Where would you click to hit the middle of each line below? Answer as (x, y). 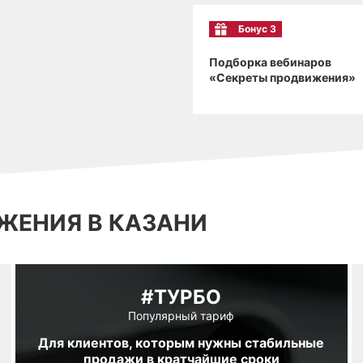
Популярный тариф (181, 316)
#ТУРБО (181, 297)
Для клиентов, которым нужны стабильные (181, 343)
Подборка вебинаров (270, 62)
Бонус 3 (257, 28)
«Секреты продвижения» (282, 77)
